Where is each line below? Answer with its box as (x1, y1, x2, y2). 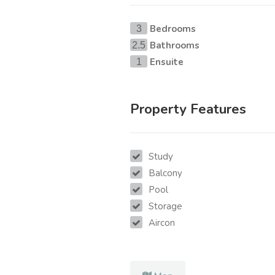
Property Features (130, 100, 246, 119)
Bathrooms (150, 39, 199, 52)
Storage (149, 200, 182, 213)
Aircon (149, 217, 175, 230)
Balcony (149, 167, 182, 180)
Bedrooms (150, 23, 196, 36)
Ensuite (150, 56, 184, 69)
